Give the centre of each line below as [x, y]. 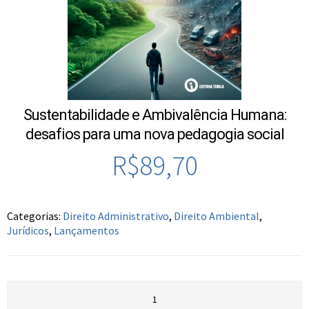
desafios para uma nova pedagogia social [154, 134]
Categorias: [35, 216]
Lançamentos [87, 231]
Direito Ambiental [217, 216]
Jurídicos [28, 231]
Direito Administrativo [116, 216]
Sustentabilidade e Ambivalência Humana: [154, 115]
